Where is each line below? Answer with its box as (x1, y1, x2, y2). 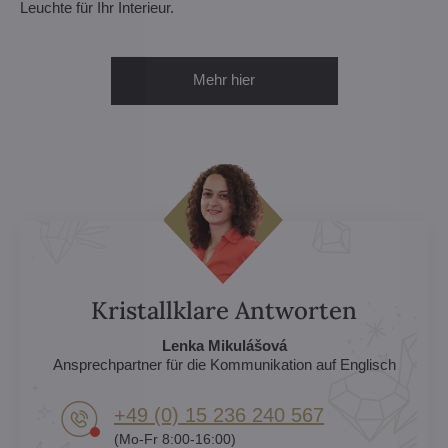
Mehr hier (193, 70, 255, 88)
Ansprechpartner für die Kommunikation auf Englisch (52, 355, 396, 373)
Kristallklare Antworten (91, 294, 357, 326)
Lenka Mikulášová (161, 336, 287, 354)
